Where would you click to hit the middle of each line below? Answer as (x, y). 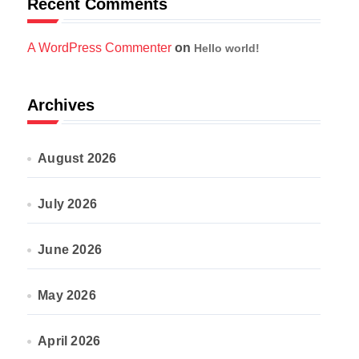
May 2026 (67, 295)
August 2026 (77, 158)
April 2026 (69, 341)
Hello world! (227, 48)
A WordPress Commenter (99, 48)
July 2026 (68, 204)
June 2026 (70, 250)
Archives (61, 105)
